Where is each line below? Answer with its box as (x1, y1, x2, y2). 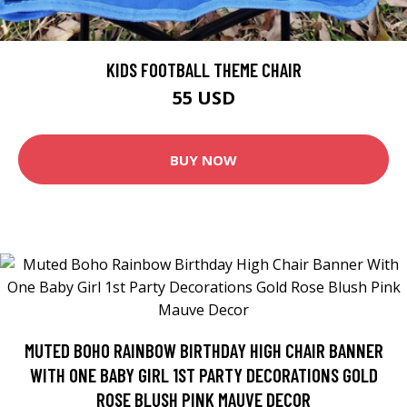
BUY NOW (170, 150, 237, 169)
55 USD (172, 85, 235, 111)
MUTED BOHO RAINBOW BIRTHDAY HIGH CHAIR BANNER (24, 339, 383, 362)
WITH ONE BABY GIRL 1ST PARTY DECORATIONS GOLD (29, 363, 378, 387)
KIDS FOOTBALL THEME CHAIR (105, 58, 302, 82)
